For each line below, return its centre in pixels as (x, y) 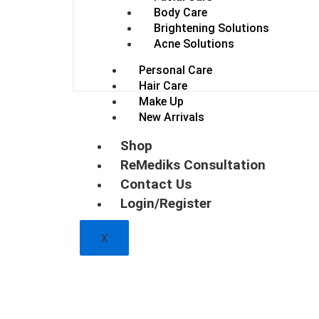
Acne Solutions (194, 43)
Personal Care (176, 70)
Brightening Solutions (211, 28)
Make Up (161, 101)
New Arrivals (172, 117)
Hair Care (163, 85)
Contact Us (156, 184)
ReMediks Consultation (193, 164)
